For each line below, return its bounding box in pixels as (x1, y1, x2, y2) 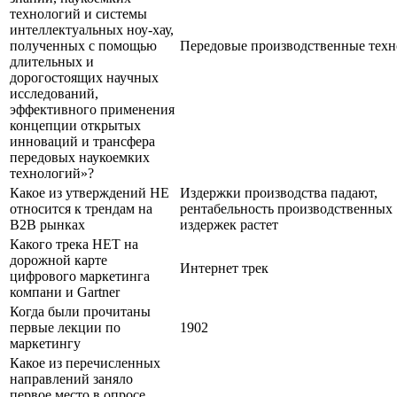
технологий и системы (10, 5, 147, 21)
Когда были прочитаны (10, 303, 151, 319)
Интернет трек (180, 260, 269, 276)
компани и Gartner (10, 284, 120, 300)
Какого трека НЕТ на (10, 236, 138, 252)
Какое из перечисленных (10, 354, 160, 370)
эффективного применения (10, 101, 175, 117)
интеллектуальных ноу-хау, (10, 21, 174, 37)
